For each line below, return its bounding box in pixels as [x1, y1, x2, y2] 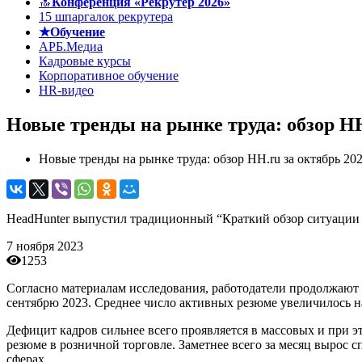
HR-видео [39, 83, 94, 97]
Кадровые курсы [39, 54, 131, 68]
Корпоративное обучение [39, 69, 179, 82]
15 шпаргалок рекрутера [39, 10, 173, 23]
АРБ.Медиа [39, 40, 103, 53]
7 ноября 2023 [6, 238, 83, 253]
